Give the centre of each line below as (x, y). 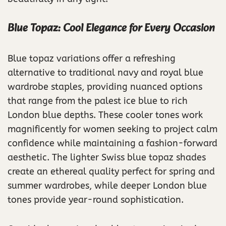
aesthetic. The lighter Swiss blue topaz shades (107, 157)
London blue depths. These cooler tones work (105, 115)
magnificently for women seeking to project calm (112, 129)
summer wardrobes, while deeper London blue (107, 185)
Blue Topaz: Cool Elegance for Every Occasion (111, 28)
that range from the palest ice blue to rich (98, 101)
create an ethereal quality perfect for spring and (111, 171)
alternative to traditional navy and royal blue (105, 72)
